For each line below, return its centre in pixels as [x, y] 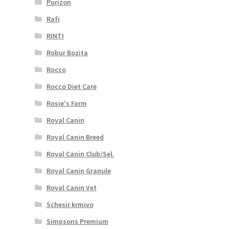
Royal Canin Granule [78, 170]
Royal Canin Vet [71, 187]
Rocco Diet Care [71, 86]
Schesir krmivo [70, 204]
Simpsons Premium [77, 221]
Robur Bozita [67, 52]
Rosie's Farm [66, 103]
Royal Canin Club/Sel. [80, 154]
